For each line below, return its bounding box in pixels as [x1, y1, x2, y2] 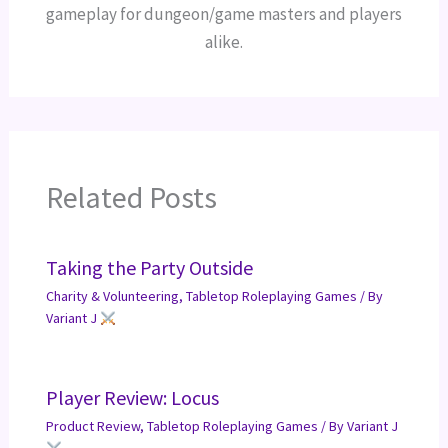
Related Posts [45, 178, 217, 217]
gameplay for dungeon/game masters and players [46, 3, 402, 26]
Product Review [45, 417, 140, 436]
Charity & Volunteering [45, 287, 179, 306]
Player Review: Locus [45, 385, 219, 411]
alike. [205, 31, 243, 54]
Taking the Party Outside [45, 255, 253, 281]
